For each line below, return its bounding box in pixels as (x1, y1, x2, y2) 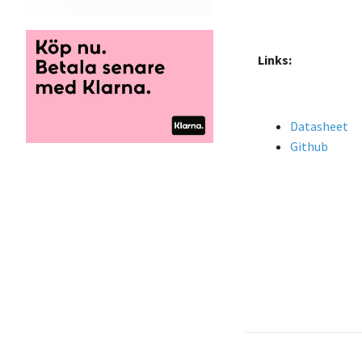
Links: (258, 51, 292, 68)
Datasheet (290, 117, 348, 134)
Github (290, 137, 328, 154)
